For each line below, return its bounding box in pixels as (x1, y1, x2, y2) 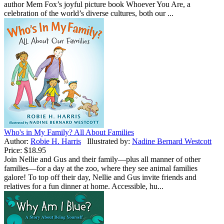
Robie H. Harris (30, 137, 81, 146)
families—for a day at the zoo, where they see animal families (4, 164, 197, 173)
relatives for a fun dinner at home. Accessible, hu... (4, 182, 163, 191)
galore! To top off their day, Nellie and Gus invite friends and (4, 173, 196, 182)
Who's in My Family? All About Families (4, 128, 134, 137)
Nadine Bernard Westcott (132, 137, 211, 146)
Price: (4, 146, 22, 155)
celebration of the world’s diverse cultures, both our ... (4, 9, 173, 18)
